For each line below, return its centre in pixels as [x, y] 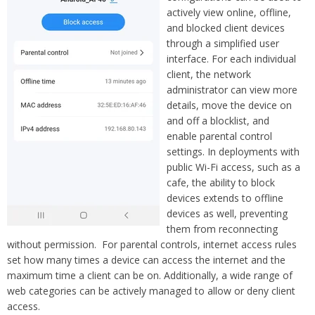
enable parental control [219, 136]
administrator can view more [232, 89]
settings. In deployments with [233, 151]
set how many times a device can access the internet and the [146, 259]
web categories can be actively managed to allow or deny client [151, 290]
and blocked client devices [226, 27]
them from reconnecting [222, 229]
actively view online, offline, [229, 12]
